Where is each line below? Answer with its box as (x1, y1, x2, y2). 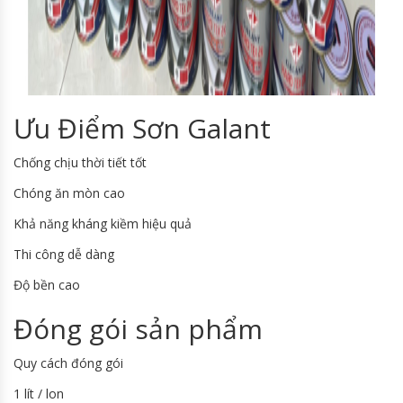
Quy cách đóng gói (13, 354, 123, 372)
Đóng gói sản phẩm (13, 310, 263, 348)
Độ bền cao (13, 276, 80, 294)
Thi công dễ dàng (13, 246, 114, 264)
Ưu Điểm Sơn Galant (13, 110, 271, 148)
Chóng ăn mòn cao (13, 184, 125, 202)
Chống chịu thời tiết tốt (13, 154, 147, 172)
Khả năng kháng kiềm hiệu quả (13, 215, 192, 233)
